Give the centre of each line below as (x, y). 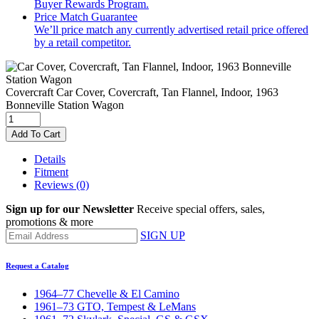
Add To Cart (36, 134)
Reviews (55, 184)
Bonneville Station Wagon (65, 105)
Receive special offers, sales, (201, 209)
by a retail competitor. (83, 42)
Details (50, 159)
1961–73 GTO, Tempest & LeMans (115, 306)
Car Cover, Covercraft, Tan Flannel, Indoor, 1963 (167, 92)
